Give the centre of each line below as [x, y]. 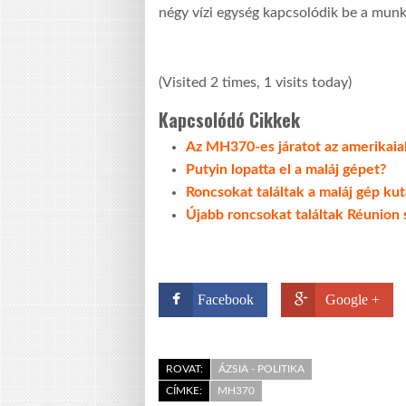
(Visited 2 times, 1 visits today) [255, 82]
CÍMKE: [184, 390]
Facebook [226, 299]
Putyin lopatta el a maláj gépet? [286, 169]
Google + [353, 299]
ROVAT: [184, 368]
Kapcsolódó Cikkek [229, 119]
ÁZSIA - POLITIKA [261, 368]
